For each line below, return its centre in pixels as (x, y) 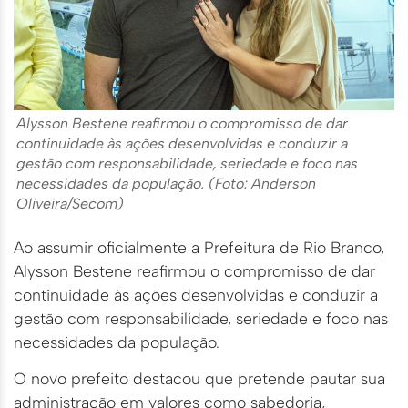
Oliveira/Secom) (70, 203)
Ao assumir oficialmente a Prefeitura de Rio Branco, (199, 247)
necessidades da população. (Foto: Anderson (166, 183)
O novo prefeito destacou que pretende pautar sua (199, 379)
